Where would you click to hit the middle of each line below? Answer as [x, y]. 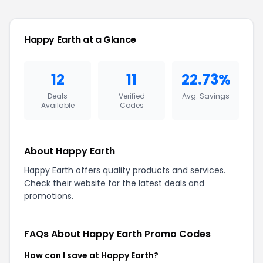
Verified [131, 96]
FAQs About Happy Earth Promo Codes [117, 234]
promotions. [49, 196]
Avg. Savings [205, 96]
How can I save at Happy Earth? [91, 255]
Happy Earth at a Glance [80, 39]
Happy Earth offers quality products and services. [125, 170]
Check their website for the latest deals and [114, 183]
